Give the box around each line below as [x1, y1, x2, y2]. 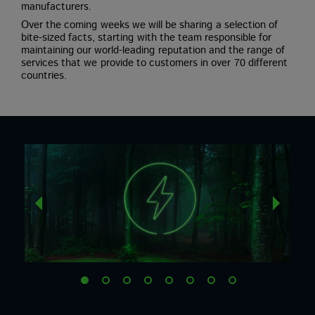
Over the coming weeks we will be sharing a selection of [21, 17, 278, 33]
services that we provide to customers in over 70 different [21, 55, 288, 71]
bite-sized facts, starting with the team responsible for [21, 30, 272, 46]
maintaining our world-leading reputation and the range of [21, 42, 285, 58]
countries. [21, 67, 67, 84]
